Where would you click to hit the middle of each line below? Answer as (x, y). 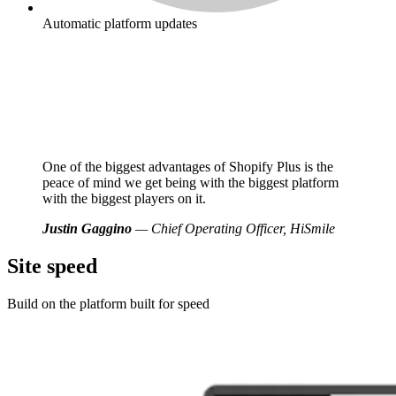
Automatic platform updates (120, 24)
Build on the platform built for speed (108, 304)
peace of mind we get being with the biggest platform (190, 183)
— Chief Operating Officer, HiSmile (233, 229)
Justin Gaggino (87, 229)
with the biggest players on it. (124, 199)
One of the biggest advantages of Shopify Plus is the (188, 167)
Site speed (52, 267)
